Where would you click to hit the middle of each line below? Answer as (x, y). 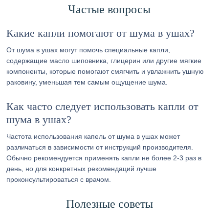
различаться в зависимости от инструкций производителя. (100, 147)
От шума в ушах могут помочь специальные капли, (88, 50)
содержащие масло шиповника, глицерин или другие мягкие (104, 61)
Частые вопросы (109, 9)
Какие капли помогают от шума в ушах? (101, 33)
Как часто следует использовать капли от (103, 106)
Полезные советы (109, 204)
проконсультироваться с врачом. (59, 179)
